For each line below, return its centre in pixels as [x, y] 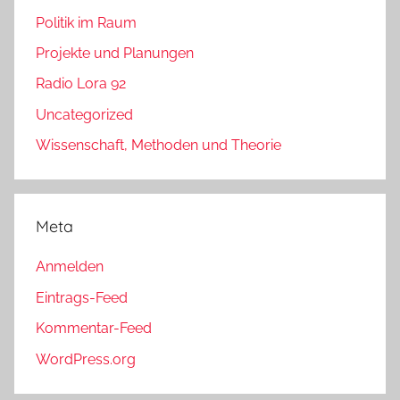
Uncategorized [84, 114]
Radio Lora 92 [81, 84]
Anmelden [70, 267]
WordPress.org [86, 359]
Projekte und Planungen [115, 54]
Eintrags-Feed [82, 297]
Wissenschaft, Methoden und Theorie [158, 146]
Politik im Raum [86, 22]
